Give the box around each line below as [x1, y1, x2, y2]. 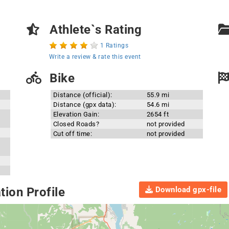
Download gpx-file [153, 185, 221, 194]
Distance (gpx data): [53, 101, 117, 108]
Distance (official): [53, 91, 112, 99]
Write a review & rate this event [49, 53, 141, 60]
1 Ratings [100, 42, 129, 49]
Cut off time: [53, 130, 93, 138]
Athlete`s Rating [46, 22, 142, 37]
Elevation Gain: [53, 110, 100, 118]
